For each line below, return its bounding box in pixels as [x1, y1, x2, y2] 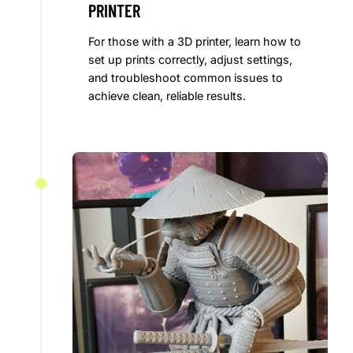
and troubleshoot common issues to [88, 71, 283, 85]
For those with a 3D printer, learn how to [88, 35, 301, 49]
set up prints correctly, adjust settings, [88, 53, 292, 67]
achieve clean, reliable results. [88, 89, 246, 103]
